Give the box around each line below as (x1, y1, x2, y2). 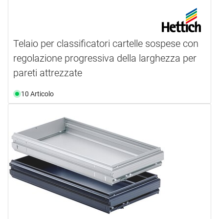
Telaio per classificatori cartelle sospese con (13, 37, 198, 49)
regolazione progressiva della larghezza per (13, 52, 197, 64)
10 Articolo (21, 89, 54, 98)
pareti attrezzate (13, 66, 82, 79)
